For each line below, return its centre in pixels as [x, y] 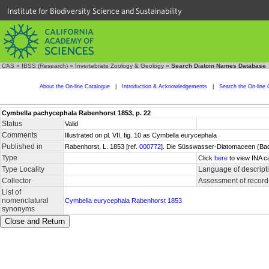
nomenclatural [25, 201]
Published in [22, 147]
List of [11, 192]
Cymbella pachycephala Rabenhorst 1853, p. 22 [76, 113]
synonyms [18, 209]
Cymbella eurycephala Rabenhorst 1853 [123, 201]
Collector [17, 181]
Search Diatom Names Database [219, 66]
